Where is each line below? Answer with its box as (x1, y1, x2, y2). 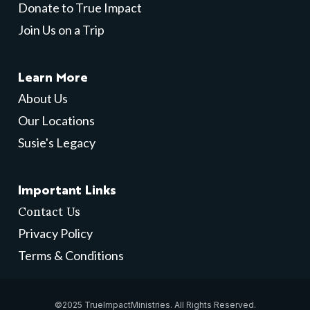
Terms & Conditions (18, 248, 124, 263)
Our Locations (18, 113, 95, 128)
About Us (18, 91, 68, 106)
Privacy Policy (18, 226, 93, 241)
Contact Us (18, 202, 80, 220)
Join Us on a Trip (18, 22, 104, 37)
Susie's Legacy (18, 135, 95, 150)
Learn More (18, 68, 88, 84)
